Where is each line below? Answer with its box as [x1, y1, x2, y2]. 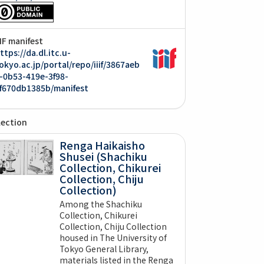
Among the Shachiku [59, 197, 142, 210]
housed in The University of [59, 231, 167, 243]
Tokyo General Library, [59, 242, 148, 255]
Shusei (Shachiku [59, 148, 147, 164]
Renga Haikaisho [59, 137, 145, 153]
